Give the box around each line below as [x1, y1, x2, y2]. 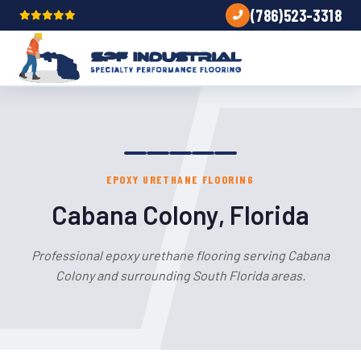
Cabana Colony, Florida [52, 199, 309, 230]
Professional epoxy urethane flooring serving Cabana [31, 247, 330, 263]
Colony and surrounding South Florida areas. [56, 268, 305, 283]
